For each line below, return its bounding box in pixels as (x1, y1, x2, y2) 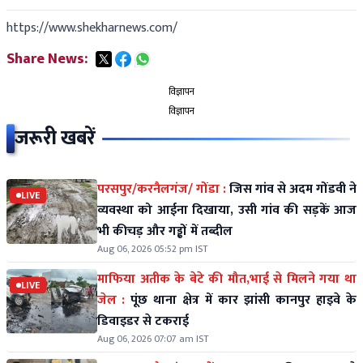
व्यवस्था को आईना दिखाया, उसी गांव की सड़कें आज (97, 199, 357, 221)
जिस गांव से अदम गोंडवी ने (229, 178, 357, 200)
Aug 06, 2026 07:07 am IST (97, 331, 208, 347)
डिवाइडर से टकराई (97, 310, 189, 332)
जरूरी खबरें (15, 122, 96, 155)
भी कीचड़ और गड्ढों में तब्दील (97, 220, 233, 242)
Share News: (6, 47, 88, 71)
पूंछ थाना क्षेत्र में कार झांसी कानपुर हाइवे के (130, 289, 357, 311)
